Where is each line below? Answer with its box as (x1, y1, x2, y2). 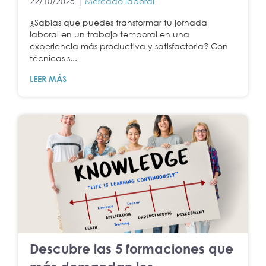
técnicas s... (30, 52, 77, 63)
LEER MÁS (30, 73, 66, 84)
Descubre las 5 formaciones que (30, 240, 233, 256)
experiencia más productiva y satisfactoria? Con (30, 40, 228, 51)
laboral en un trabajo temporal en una (30, 28, 189, 39)
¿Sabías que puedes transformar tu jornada (30, 17, 207, 27)
